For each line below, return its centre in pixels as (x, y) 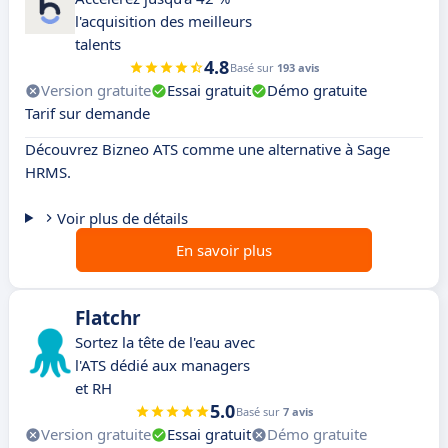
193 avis (298, 68)
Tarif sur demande (87, 113)
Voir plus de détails (122, 218)
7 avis (298, 412)
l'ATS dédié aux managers (162, 365)
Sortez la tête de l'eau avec (165, 342)
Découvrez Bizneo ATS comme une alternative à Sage (207, 149)
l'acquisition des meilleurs (163, 21)
